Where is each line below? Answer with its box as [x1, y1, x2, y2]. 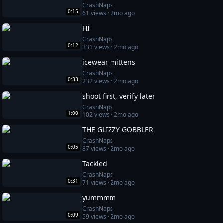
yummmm [82, 193, 116, 202]
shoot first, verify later [82, 91, 156, 101]
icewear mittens [82, 57, 136, 67]
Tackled [82, 159, 108, 168]
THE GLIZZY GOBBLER [82, 125, 154, 134]
